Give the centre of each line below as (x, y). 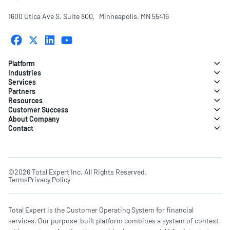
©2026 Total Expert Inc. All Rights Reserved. (78, 172)
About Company (34, 119)
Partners (22, 91)
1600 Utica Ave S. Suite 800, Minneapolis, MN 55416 (89, 16)
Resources (25, 100)
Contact (21, 128)
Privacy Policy (49, 180)
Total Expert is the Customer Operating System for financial (101, 210)
